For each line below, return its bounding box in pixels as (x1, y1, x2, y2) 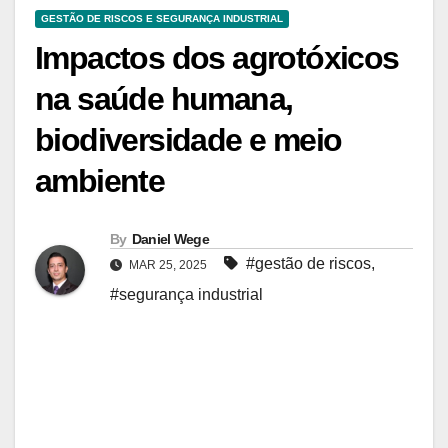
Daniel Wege (131, 231, 209, 248)
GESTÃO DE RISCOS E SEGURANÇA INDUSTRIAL (41, 13, 283, 25)
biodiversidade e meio (35, 122, 342, 159)
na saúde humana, (35, 81, 293, 118)
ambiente (35, 163, 165, 200)
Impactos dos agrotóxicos (35, 40, 399, 77)
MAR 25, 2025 (126, 258, 210, 273)
